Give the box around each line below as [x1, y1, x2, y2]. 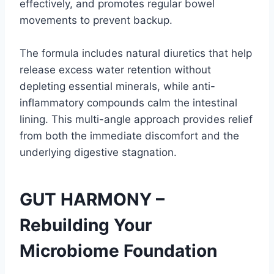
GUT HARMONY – [20, 189, 165, 210]
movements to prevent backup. [20, 14, 172, 27]
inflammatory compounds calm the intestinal [20, 97, 237, 109]
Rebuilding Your [20, 215, 152, 236]
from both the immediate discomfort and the [20, 130, 239, 143]
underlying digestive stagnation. [20, 146, 177, 159]
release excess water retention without [20, 64, 211, 76]
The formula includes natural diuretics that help [20, 47, 252, 60]
